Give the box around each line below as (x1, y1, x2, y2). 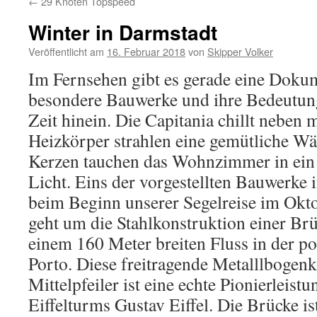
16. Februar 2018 (107, 44, 185, 59)
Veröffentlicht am (28, 44, 104, 59)
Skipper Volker (207, 44, 273, 59)
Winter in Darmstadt (28, 18, 217, 47)
